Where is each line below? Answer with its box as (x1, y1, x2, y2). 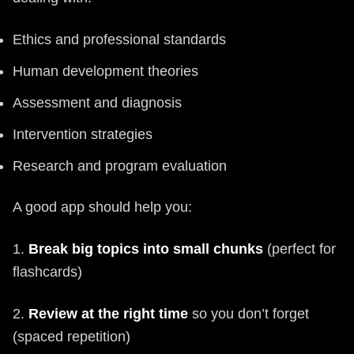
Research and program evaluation (13, 158, 227, 174)
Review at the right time (28, 306, 188, 322)
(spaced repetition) (13, 329, 130, 345)
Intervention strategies (13, 126, 153, 142)
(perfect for (263, 241, 336, 257)
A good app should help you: (13, 199, 192, 215)
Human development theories (13, 63, 198, 79)
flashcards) (13, 264, 82, 280)
